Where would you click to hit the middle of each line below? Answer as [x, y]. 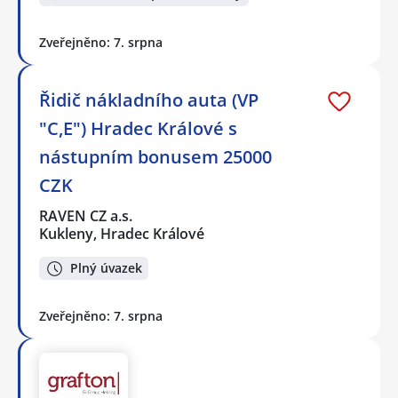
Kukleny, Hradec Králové [122, 233]
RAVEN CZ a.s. [87, 215]
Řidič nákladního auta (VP [149, 99]
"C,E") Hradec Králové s [138, 128]
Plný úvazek [106, 268]
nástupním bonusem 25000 [155, 156]
